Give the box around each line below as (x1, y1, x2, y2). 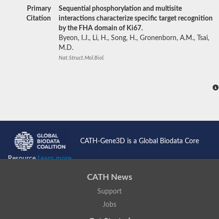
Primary (27, 5, 51, 12)
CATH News (87, 173, 132, 182)
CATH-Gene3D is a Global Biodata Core (80, 137, 199, 145)
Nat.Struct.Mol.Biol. (59, 55, 105, 61)
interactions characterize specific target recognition (59, 15, 213, 22)
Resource (8, 155, 38, 163)
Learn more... (38, 155, 76, 163)
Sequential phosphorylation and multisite (59, 5, 182, 12)
